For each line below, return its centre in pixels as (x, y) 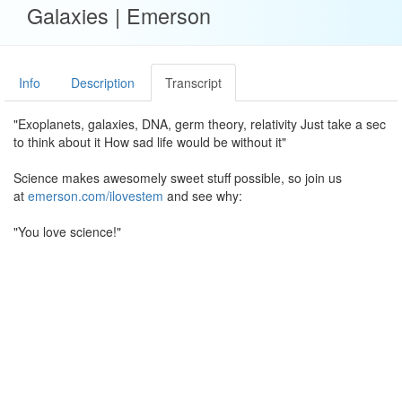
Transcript (193, 83)
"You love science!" (67, 232)
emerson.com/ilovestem (96, 196)
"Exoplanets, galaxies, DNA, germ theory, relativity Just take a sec (200, 124)
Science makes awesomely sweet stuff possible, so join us (178, 178)
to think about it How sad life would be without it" (150, 142)
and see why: (203, 196)
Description (103, 83)
